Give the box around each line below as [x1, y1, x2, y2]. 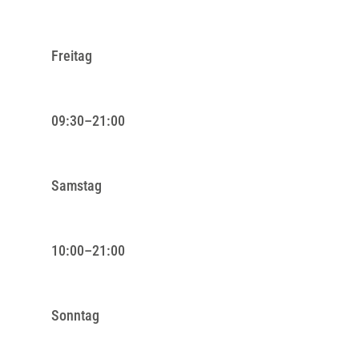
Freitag [51, 46, 92, 64]
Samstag [51, 176, 102, 194]
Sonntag [51, 306, 99, 324]
